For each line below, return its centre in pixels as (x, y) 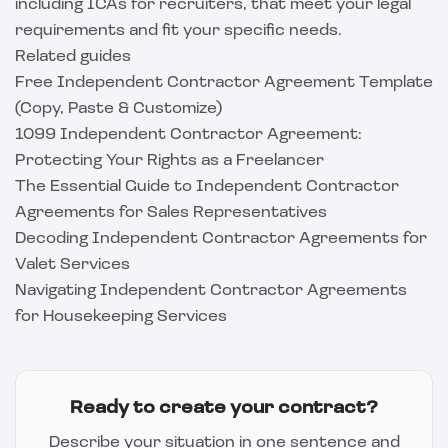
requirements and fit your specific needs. (178, 31)
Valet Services (72, 265)
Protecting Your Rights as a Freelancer (169, 161)
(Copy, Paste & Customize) (118, 109)
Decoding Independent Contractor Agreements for (221, 239)
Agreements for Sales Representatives (171, 213)
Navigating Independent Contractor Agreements (211, 291)
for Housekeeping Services (121, 317)
